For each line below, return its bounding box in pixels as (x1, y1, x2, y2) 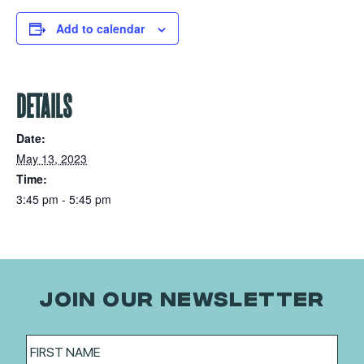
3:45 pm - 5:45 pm (16, 191, 111, 207)
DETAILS (16, 90, 72, 123)
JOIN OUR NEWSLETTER (39, 285, 325, 309)
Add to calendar (56, 20, 145, 37)
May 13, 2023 (16, 150, 87, 167)
